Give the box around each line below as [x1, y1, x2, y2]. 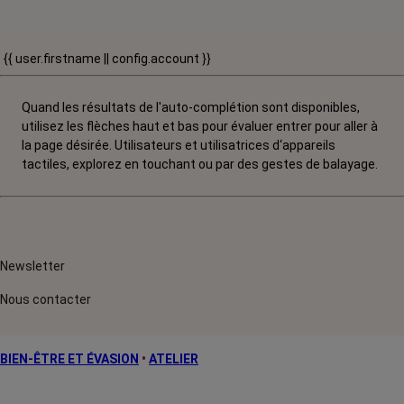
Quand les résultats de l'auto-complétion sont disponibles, [22, 100, 360, 115]
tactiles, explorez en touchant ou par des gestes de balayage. [22, 157, 378, 171]
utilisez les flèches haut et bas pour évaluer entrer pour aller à [22, 119, 378, 133]
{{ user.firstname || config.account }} [4, 51, 211, 66]
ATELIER [149, 352, 198, 366]
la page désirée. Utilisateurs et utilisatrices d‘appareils [22, 138, 335, 152]
